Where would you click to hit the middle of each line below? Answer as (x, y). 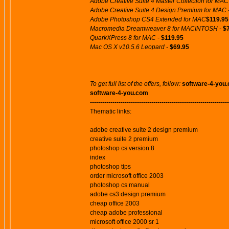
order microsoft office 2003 (127, 176)
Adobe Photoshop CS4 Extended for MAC (148, 19)
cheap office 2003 (115, 203)
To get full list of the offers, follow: (135, 84)
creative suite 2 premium (124, 139)
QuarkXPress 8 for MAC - (125, 38)
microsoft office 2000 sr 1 (124, 222)
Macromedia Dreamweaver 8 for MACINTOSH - (156, 29)
